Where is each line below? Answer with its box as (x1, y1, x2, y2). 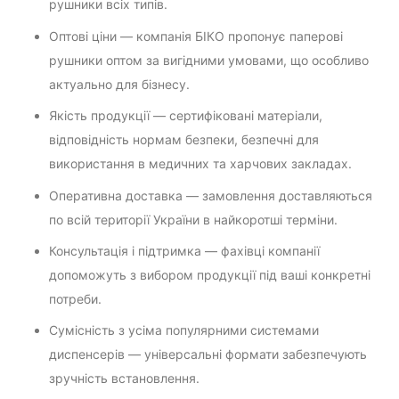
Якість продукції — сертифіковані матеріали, (49, 108, 322, 124)
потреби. (49, 291, 102, 307)
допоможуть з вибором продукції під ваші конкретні (49, 267, 370, 283)
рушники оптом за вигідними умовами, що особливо (49, 52, 369, 68)
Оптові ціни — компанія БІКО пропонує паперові (49, 28, 343, 44)
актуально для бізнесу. (49, 76, 190, 92)
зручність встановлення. (49, 370, 199, 387)
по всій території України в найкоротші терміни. (49, 211, 338, 227)
